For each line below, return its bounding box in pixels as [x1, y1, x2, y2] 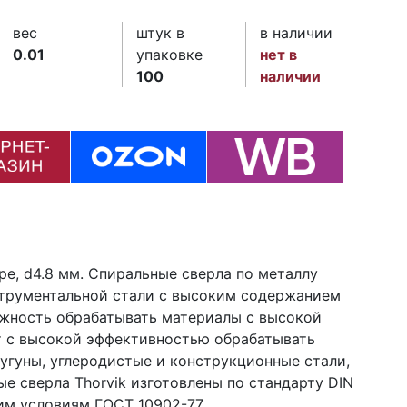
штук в [135, 24, 184, 42]
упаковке [135, 45, 203, 64]
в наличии [260, 24, 333, 42]
